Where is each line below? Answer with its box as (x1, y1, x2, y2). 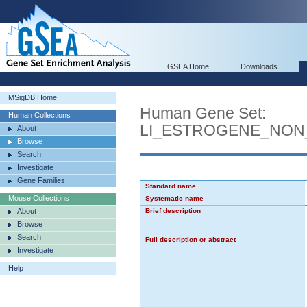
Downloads (241, 62, 278, 71)
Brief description (145, 207, 201, 214)
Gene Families (17, 176, 65, 184)
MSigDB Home (8, 93, 57, 101)
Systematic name (145, 195, 204, 202)
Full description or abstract (145, 236, 236, 243)
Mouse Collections (8, 194, 69, 202)
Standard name (145, 182, 196, 190)
